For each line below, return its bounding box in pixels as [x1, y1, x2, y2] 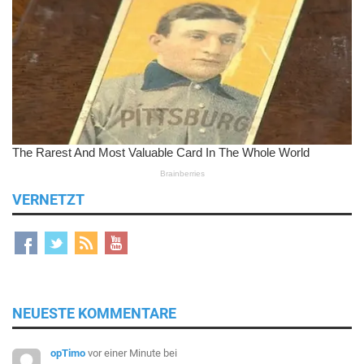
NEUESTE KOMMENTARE [12, 304, 176, 322]
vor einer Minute [88, 346, 162, 359]
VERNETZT [12, 190, 84, 208]
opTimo [50, 346, 86, 359]
